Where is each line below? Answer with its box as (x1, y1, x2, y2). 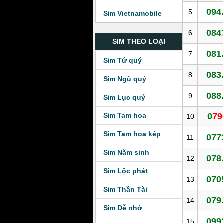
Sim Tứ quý (103, 56, 142, 64)
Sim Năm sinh (103, 148, 149, 156)
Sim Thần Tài (103, 185, 147, 193)
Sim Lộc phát (103, 167, 148, 175)
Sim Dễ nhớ (103, 204, 142, 212)
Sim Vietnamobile (103, 9, 162, 17)
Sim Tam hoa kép (103, 130, 161, 138)
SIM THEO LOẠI (112, 37, 165, 45)
